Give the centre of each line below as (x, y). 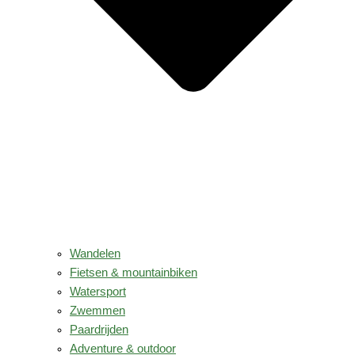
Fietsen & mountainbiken (134, 272)
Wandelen (95, 253)
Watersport (98, 291)
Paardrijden (99, 329)
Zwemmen (97, 310)
